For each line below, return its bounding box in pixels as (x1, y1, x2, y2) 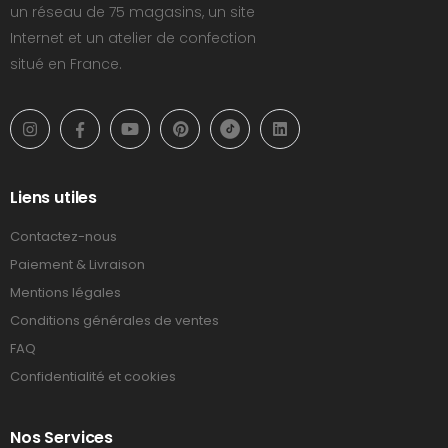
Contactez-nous (10, 227, 117, 247)
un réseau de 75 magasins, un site (10, 2, 255, 23)
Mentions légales (10, 283, 121, 303)
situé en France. (10, 54, 122, 75)
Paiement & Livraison (10, 255, 145, 275)
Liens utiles (10, 186, 98, 210)
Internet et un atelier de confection (10, 28, 256, 49)
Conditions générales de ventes (10, 311, 219, 331)
